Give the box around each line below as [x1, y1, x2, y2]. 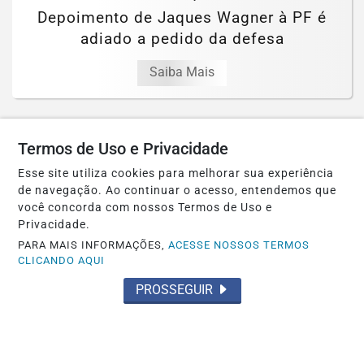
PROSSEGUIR [135, 282, 216, 297]
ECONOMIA [151, 301, 213, 314]
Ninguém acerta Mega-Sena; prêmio [46, 321, 318, 340]
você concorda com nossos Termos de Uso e [18, 201, 273, 214]
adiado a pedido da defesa [80, 29, 284, 49]
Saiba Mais [149, 64, 214, 80]
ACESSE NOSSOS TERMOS [168, 239, 310, 251]
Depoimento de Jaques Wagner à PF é [37, 8, 327, 28]
